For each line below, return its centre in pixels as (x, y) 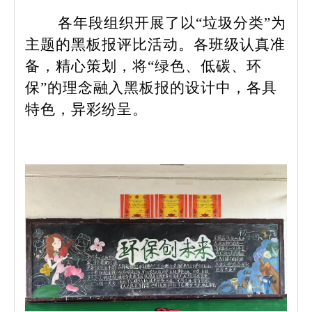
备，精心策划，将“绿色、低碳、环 (143, 66)
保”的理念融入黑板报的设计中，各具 (151, 87)
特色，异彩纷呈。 (86, 109)
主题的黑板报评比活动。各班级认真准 (155, 44)
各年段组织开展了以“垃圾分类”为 (172, 23)
